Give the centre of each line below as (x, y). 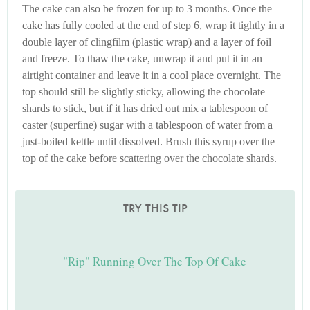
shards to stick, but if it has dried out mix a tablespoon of (145, 109)
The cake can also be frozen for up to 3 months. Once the (147, 9)
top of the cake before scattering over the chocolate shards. (149, 158)
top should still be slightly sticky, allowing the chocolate (144, 92)
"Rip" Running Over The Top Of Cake (155, 261)
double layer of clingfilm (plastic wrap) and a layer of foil (147, 42)
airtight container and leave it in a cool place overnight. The (152, 75)
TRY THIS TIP (155, 209)
